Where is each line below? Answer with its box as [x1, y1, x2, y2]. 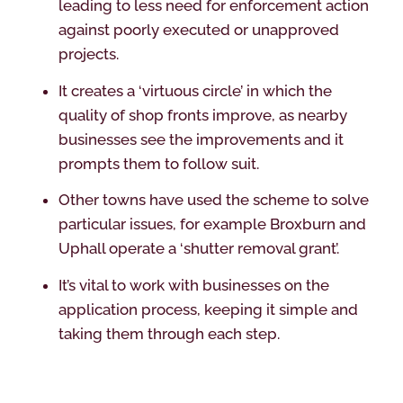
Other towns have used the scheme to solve [58, 191, 369, 210]
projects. [58, 45, 119, 64]
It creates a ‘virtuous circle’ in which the [58, 81, 332, 100]
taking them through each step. [58, 324, 280, 343]
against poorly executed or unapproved [58, 21, 339, 40]
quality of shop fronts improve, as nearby [58, 105, 347, 124]
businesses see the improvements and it [58, 130, 344, 148]
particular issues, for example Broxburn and [58, 215, 366, 234]
